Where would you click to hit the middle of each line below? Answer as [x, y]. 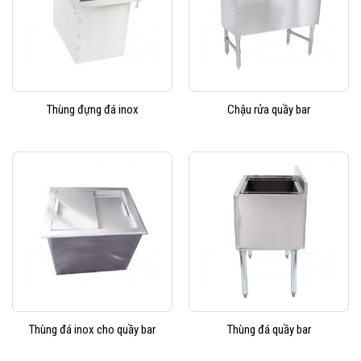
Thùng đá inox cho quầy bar [92, 330]
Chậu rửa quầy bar [269, 110]
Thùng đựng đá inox [92, 110]
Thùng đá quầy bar [269, 330]
